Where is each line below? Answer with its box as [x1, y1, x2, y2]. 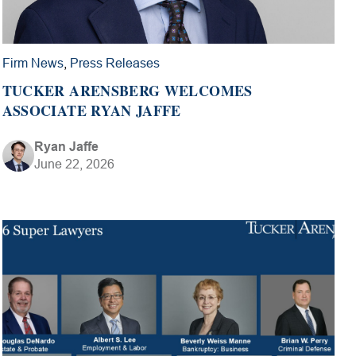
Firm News [2, 56, 64, 71]
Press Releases [69, 56, 160, 71]
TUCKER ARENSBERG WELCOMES [2, 80, 253, 102]
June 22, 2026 [33, 157, 114, 172]
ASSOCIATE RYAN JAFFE [2, 100, 181, 122]
